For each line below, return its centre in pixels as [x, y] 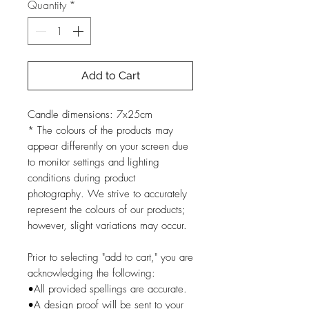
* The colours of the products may [100, 130]
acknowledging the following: [91, 273]
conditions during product [81, 178]
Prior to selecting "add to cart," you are [110, 257]
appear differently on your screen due [108, 146]
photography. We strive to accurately [107, 193]
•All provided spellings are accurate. [107, 289]
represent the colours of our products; [107, 209]
